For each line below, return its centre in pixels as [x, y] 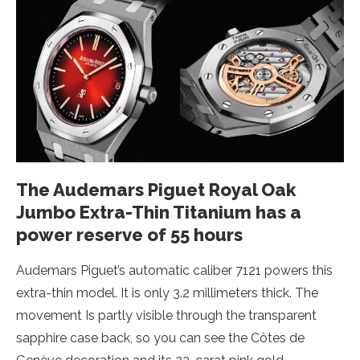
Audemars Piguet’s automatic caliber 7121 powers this [174, 270]
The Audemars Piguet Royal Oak [156, 190]
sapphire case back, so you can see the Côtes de [160, 338]
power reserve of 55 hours [129, 235]
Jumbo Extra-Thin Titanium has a [159, 212]
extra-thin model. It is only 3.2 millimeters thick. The [167, 293]
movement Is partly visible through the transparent [166, 315]
